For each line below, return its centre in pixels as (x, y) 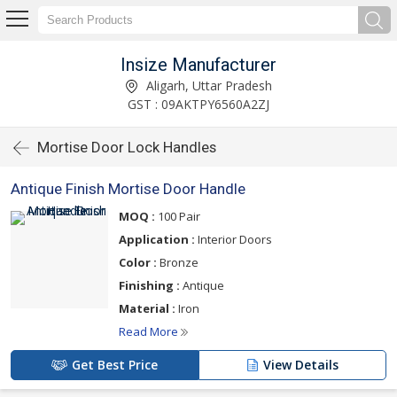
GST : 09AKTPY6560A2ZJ (198, 104)
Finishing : (149, 285)
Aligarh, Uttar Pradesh (207, 85)
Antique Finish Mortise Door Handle (128, 189)
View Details (301, 365)
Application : (157, 239)
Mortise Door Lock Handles (127, 147)
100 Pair (178, 216)
